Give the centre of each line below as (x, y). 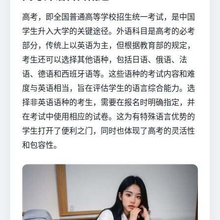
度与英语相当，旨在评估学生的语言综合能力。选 (109, 88)
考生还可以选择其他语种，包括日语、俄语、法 (105, 59)
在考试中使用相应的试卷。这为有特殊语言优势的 (109, 116)
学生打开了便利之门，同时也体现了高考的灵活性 (109, 130)
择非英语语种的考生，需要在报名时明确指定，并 (109, 102)
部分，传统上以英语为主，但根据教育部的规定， (109, 45)
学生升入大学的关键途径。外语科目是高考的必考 (109, 31)
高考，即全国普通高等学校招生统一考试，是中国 (109, 16)
